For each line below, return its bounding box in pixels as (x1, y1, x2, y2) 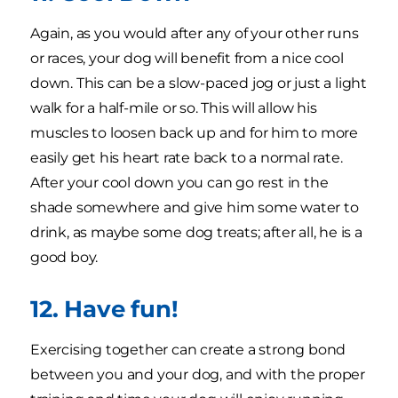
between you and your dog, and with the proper (30, 365, 365, 383)
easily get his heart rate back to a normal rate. (30, 148, 343, 166)
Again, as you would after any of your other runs (30, 24, 359, 42)
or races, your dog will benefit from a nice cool (30, 49, 344, 67)
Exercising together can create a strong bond (30, 340, 346, 358)
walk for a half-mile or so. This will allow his (30, 99, 317, 116)
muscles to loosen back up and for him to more (30, 123, 358, 141)
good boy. (30, 248, 99, 266)
